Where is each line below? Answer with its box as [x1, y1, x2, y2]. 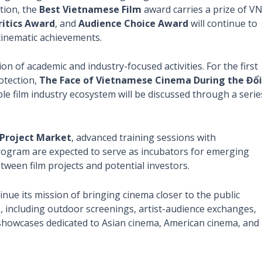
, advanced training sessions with [71, 131, 216, 144]
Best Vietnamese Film [39, 2, 142, 16]
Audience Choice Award [78, 16, 188, 30]
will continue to [188, 16, 257, 30]
